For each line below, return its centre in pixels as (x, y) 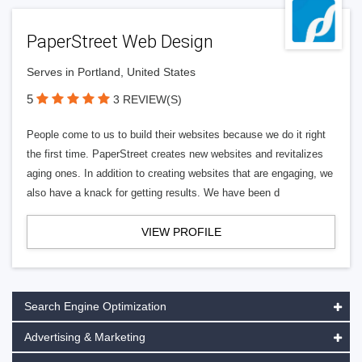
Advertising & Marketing (85, 337)
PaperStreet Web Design (120, 42)
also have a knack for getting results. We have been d (153, 193)
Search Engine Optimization (95, 306)
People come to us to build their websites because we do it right (176, 135)
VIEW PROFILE (181, 232)
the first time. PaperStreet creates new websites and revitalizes (175, 154)
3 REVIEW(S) (147, 99)
